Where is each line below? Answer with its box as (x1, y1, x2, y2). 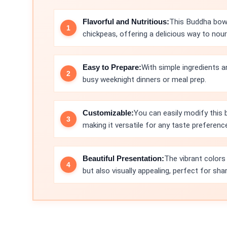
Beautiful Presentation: (83, 154, 164, 163)
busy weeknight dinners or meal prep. (83, 75, 206, 84)
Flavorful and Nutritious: (83, 17, 169, 26)
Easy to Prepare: (83, 63, 141, 71)
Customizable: (83, 108, 134, 117)
